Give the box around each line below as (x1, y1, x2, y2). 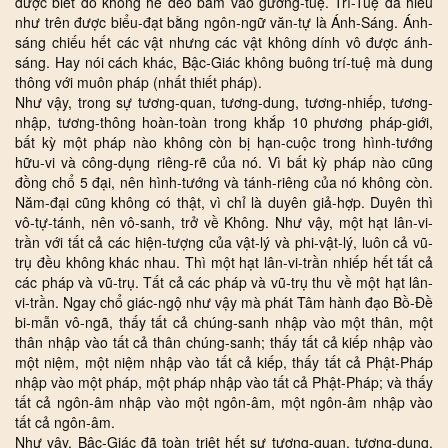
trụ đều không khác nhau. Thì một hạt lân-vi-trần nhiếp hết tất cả (15, 252, 433, 273)
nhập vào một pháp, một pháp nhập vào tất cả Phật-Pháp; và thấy (15, 372, 433, 393)
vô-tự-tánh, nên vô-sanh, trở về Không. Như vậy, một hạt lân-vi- (15, 212, 433, 233)
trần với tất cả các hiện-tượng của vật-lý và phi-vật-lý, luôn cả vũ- (15, 232, 433, 253)
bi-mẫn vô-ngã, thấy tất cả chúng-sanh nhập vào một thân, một (15, 312, 433, 333)
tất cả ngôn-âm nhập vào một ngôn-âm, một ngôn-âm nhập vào (15, 392, 433, 413)
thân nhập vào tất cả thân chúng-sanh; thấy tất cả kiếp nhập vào (15, 332, 433, 353)
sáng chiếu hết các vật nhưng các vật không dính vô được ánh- (15, 32, 433, 53)
